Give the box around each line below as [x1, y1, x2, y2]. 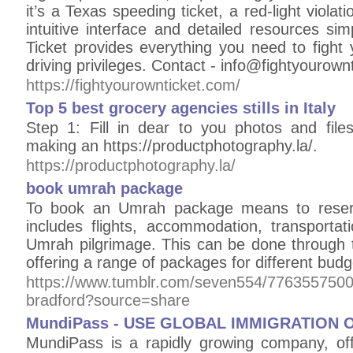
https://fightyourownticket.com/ [26, 76, 240, 94]
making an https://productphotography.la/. [26, 137, 318, 154]
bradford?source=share [26, 292, 190, 309]
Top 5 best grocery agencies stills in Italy [26, 99, 336, 117]
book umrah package [26, 180, 183, 197]
